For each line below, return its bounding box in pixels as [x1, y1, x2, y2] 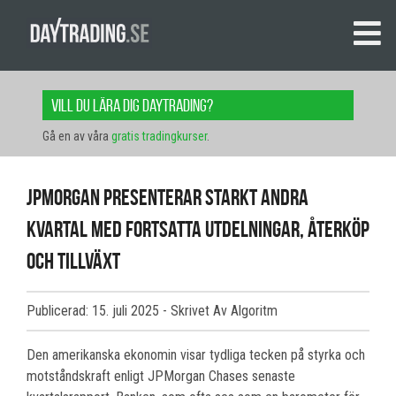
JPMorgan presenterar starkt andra [27, 185, 308, 210]
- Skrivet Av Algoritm [163, 302, 278, 320]
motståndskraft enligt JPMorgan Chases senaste [27, 368, 295, 385]
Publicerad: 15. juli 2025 [27, 302, 163, 320]
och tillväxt [27, 248, 120, 274]
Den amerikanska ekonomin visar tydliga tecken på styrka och [27, 346, 365, 364]
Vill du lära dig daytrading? [51, 95, 213, 116]
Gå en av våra [42, 129, 111, 144]
